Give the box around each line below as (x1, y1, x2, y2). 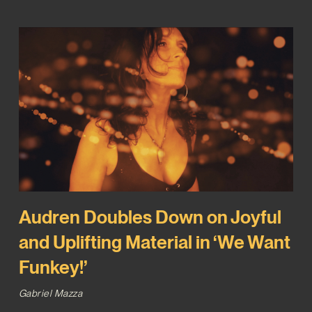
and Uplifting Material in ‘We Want (18, 231, 290, 253)
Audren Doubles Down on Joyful (18, 205, 281, 228)
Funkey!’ (18, 256, 87, 278)
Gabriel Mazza (18, 287, 83, 299)
